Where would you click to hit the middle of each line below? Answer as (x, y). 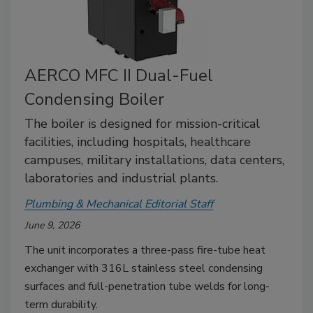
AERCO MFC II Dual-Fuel (119, 75)
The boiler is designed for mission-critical (142, 123)
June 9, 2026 (52, 225)
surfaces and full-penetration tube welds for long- (147, 286)
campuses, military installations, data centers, (154, 160)
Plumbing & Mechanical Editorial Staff (119, 204)
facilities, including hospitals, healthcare (138, 141)
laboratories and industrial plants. (121, 178)
